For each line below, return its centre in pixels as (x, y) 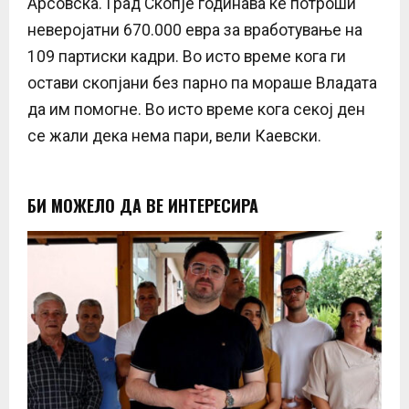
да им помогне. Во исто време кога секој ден (196, 110)
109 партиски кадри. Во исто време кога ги (187, 57)
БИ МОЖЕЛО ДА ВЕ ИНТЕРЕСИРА (143, 206)
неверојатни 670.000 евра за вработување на (195, 31)
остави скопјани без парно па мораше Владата (202, 84)
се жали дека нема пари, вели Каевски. (174, 136)
